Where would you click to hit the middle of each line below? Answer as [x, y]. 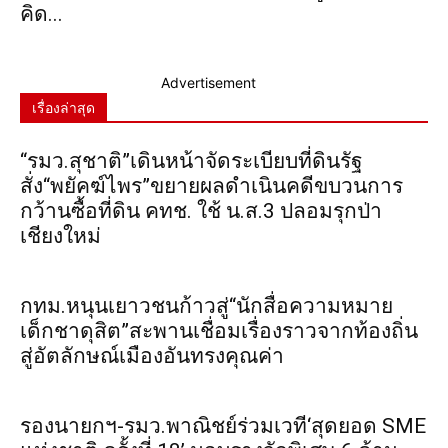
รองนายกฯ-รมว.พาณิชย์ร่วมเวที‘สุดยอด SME [223, 426]
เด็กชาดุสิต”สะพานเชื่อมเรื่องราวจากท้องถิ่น [219, 331]
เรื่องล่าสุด [63, 108]
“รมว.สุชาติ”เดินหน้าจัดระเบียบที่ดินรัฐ [191, 161]
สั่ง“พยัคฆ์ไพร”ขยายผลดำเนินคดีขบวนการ [211, 186]
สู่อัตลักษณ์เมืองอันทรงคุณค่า [152, 356]
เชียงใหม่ [60, 236]
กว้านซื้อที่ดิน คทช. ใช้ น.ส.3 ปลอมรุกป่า [201, 211]
